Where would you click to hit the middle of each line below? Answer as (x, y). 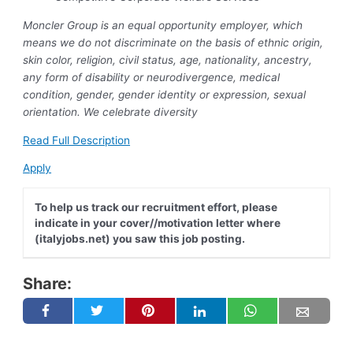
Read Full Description (77, 140)
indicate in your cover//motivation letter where (157, 223)
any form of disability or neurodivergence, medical (152, 77)
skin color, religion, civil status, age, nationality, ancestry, (168, 59)
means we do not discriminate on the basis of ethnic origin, (173, 42)
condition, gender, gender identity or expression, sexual (165, 94)
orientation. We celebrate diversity (111, 111)
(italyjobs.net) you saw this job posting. (139, 238)
